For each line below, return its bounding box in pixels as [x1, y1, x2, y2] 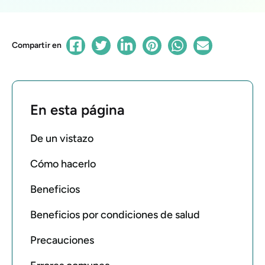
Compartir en [12, 40, 62, 50]
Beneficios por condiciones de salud [30, 208, 200, 221]
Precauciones [30, 233, 94, 247]
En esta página [30, 101, 125, 118]
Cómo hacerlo [30, 157, 96, 170]
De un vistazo [30, 131, 93, 145]
